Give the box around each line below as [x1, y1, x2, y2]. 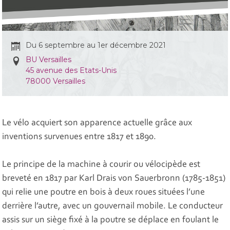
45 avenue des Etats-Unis [26, 66, 117, 75]
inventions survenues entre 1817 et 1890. [2, 132, 157, 142]
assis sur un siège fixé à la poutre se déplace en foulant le [2, 216, 219, 225]
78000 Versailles [26, 76, 86, 86]
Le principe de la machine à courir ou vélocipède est [2, 160, 201, 170]
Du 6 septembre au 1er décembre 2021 [26, 41, 166, 50]
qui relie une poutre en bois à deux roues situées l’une [2, 188, 205, 198]
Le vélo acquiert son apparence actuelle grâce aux [2, 119, 193, 128]
